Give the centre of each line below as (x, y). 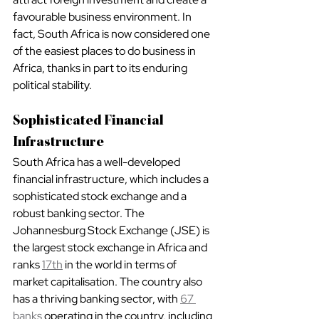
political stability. (52, 85)
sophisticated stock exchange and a (101, 196)
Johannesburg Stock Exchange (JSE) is (112, 230)
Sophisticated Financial (89, 121)
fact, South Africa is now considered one (113, 33)
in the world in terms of (121, 264)
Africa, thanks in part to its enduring (101, 68)
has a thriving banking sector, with (96, 298)
